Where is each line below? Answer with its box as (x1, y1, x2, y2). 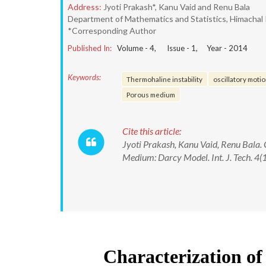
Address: (68, 2, 102, 12)
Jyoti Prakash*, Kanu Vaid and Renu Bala (103, 2, 250, 12)
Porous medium (126, 90, 175, 99)
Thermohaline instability (126, 75, 202, 83)
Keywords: (68, 72, 101, 82)
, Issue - (154, 43, 191, 53)
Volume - (117, 43, 150, 53)
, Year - (196, 43, 229, 53)
